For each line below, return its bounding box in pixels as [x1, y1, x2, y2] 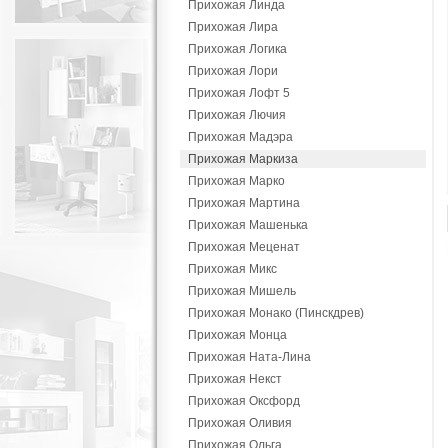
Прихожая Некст [188, 372, 282, 386]
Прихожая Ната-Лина [188, 350, 311, 364]
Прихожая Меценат [188, 240, 300, 254]
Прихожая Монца [188, 328, 287, 342]
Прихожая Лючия [188, 108, 286, 122]
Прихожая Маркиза [188, 152, 298, 166]
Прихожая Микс [188, 262, 277, 276]
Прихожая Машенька [188, 218, 308, 232]
